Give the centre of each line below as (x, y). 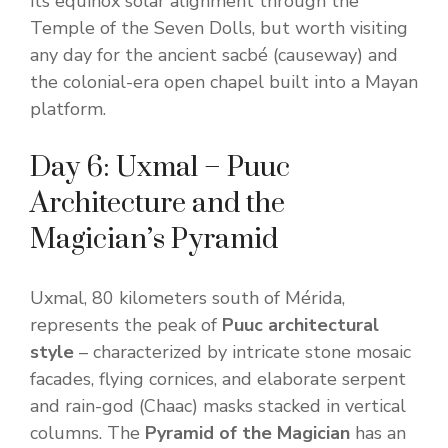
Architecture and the (157, 204)
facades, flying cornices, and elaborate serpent (218, 379)
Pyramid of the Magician (247, 433)
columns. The (87, 433)
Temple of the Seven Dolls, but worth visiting (219, 28)
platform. (68, 109)
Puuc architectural (300, 325)
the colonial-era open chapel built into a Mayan (224, 82)
